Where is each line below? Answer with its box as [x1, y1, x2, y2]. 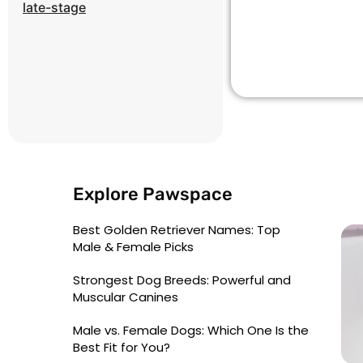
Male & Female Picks [73, 238, 194, 255]
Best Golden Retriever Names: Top [73, 221, 280, 238]
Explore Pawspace [73, 183, 233, 205]
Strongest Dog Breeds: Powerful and [73, 271, 291, 288]
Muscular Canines [73, 288, 178, 305]
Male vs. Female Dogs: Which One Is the [73, 322, 309, 339]
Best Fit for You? [73, 339, 170, 356]
